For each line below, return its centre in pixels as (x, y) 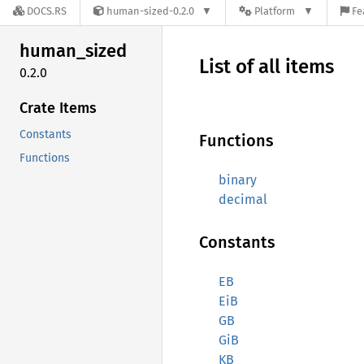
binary (238, 180)
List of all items (266, 67)
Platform (275, 11)
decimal (243, 199)
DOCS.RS (47, 11)
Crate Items (58, 108)
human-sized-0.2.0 (150, 11)
